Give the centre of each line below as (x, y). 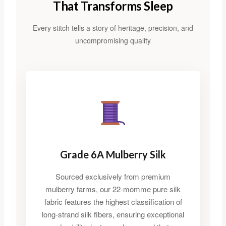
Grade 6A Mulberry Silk (113, 155)
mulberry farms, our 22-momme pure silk (113, 189)
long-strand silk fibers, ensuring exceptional (113, 214)
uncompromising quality (113, 41)
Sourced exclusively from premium (113, 177)
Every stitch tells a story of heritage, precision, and (113, 28)
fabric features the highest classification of (113, 202)
